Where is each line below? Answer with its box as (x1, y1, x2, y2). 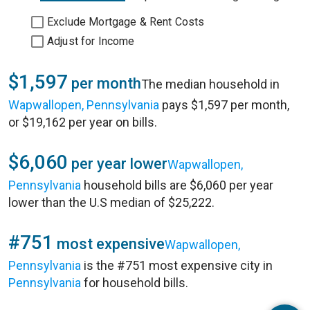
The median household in (141, 77, 280, 91)
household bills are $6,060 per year (81, 178, 273, 192)
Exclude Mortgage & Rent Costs (47, 15, 205, 28)
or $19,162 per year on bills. (8, 115, 157, 129)
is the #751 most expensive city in (81, 258, 273, 273)
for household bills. (81, 275, 188, 290)
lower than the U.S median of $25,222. (8, 195, 215, 210)
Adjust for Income (47, 35, 135, 48)
